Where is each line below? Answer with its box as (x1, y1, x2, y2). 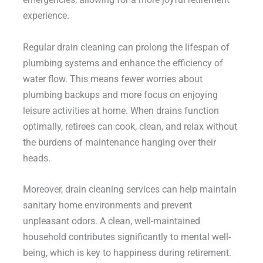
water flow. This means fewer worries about (22, 73, 203, 85)
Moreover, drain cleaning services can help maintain (22, 183, 237, 195)
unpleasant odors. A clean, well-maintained (22, 215, 200, 227)
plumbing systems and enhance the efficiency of (22, 57, 223, 69)
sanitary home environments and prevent (22, 199, 192, 211)
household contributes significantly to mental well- (22, 231, 231, 242)
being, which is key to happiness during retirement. (22, 247, 231, 258)
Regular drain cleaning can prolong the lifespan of (22, 41, 230, 53)
